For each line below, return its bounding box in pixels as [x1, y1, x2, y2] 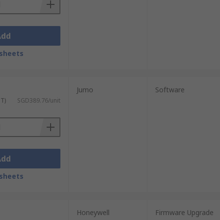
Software [155, 85, 185, 94]
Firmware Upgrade [155, 208, 214, 217]
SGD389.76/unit [17, 96, 60, 105]
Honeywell [76, 208, 110, 217]
